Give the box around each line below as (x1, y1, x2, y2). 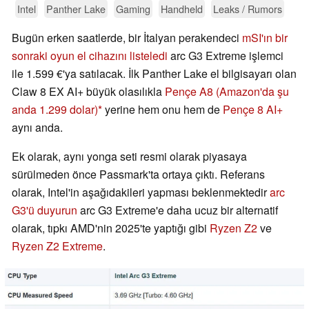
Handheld (161, 1, 203, 17)
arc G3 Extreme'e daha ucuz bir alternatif (77, 202, 278, 219)
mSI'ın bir (242, 30, 288, 46)
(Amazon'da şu (216, 83, 289, 100)
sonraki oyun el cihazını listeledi (12, 48, 168, 64)
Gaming (116, 1, 150, 17)
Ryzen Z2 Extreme (12, 238, 103, 255)
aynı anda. (12, 119, 63, 136)
